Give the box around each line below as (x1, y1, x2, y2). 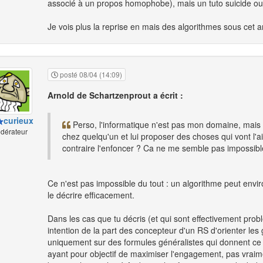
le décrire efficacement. (48, 189, 134, 201)
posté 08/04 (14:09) (58, 69, 122, 80)
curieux (3, 114, 33, 126)
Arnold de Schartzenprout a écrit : (48, 89, 183, 102)
